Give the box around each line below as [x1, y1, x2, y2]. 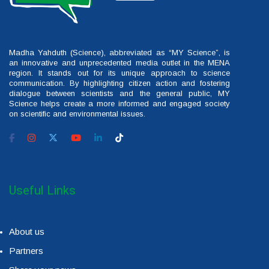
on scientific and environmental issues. [9, 109, 145, 118]
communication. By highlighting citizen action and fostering [9, 78, 230, 88]
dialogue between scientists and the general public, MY [9, 88, 230, 98]
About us [9, 226, 44, 237]
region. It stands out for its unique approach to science [9, 68, 230, 77]
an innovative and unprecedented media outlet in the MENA [9, 58, 230, 67]
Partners [9, 245, 43, 256]
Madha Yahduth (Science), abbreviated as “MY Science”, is [9, 47, 230, 57]
